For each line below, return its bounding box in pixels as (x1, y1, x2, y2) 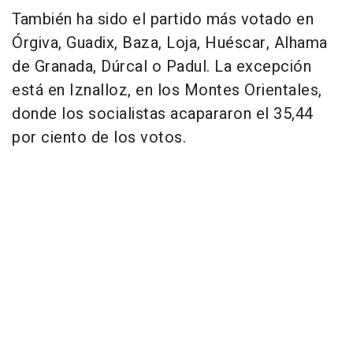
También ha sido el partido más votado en (12, 8, 314, 32)
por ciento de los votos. (12, 126, 186, 150)
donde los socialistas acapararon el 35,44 (12, 102, 314, 126)
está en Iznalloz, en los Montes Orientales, (12, 79, 322, 102)
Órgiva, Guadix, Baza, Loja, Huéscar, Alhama (12, 32, 328, 55)
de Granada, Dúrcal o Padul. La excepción (12, 55, 311, 79)
